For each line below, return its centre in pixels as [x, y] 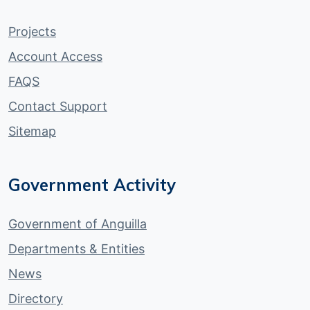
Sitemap [32, 131]
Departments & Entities [76, 248]
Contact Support [58, 106]
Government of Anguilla [77, 224]
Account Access [55, 56]
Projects [32, 31]
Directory [36, 298]
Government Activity [92, 184]
